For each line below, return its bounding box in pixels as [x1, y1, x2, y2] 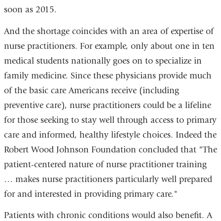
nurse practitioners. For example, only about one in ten [3, 40, 215, 51]
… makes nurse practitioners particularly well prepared [3, 174, 212, 184]
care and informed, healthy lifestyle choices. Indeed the [3, 129, 217, 140]
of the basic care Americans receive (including [3, 85, 179, 96]
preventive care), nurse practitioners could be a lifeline [3, 100, 211, 110]
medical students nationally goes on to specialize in [3, 55, 202, 66]
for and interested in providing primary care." [3, 188, 178, 199]
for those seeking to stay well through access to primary [3, 114, 217, 125]
